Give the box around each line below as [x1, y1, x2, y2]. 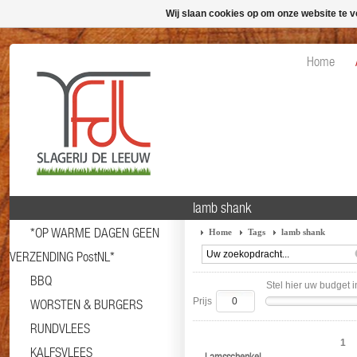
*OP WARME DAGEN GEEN [30, 225, 159, 241]
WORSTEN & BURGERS [30, 296, 143, 312]
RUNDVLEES [30, 320, 90, 336]
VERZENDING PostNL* [10, 249, 115, 265]
